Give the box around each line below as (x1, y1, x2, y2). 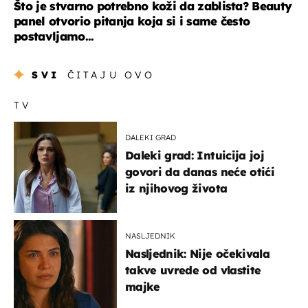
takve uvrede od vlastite (125, 263, 261, 277)
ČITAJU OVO (67, 68, 155, 81)
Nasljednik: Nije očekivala (125, 246, 269, 261)
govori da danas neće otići (125, 164, 274, 179)
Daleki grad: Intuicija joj (125, 148, 264, 162)
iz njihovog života (125, 181, 228, 195)
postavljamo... (14, 28, 94, 43)
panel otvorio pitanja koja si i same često (14, 13, 250, 28)
